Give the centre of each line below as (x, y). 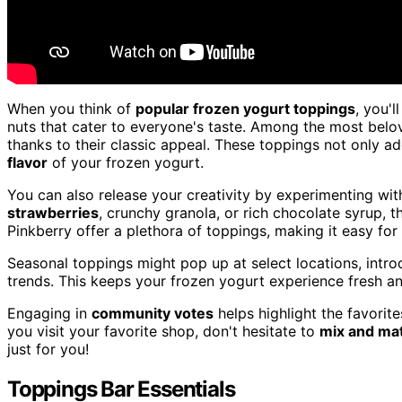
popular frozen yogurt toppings (245, 108)
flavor (27, 162)
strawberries (53, 212)
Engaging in (49, 313)
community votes (153, 313)
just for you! (48, 349)
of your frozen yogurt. (126, 162)
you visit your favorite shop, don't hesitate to (163, 331)
